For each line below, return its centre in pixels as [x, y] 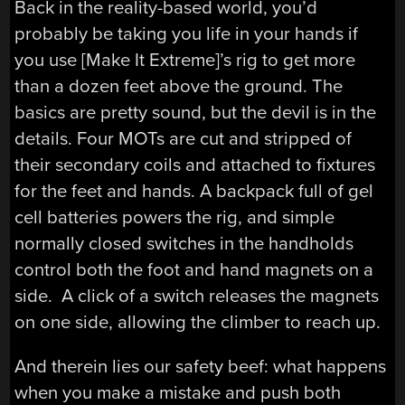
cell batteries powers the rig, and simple [175, 217]
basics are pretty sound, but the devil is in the [196, 112]
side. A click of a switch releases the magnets [197, 296]
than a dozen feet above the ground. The [179, 86]
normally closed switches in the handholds [184, 243]
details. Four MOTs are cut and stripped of [184, 138]
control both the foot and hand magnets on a [194, 269]
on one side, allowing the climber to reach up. [198, 322]
